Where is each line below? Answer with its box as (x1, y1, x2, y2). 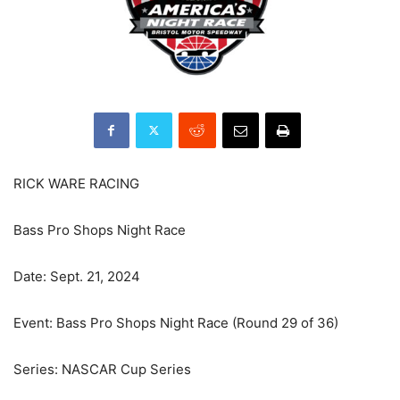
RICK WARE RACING (13, 174, 139, 192)
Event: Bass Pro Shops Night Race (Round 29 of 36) (13, 313, 338, 331)
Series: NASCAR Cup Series (13, 360, 191, 378)
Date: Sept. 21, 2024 (13, 267, 140, 285)
